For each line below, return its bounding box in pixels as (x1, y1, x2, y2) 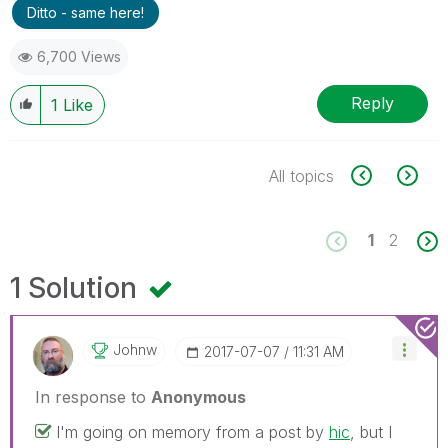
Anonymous (151, 386, 246, 407)
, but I (350, 421, 392, 442)
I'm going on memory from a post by (56, 421, 329, 442)
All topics (269, 165, 334, 186)
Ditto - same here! (27, 3, 144, 21)
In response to (35, 386, 151, 407)
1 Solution (10, 270, 144, 305)
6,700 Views (37, 47, 121, 65)
